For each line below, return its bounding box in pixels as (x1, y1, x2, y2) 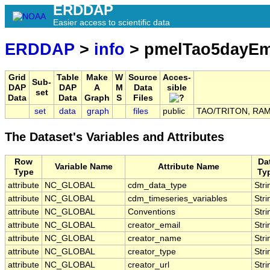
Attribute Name (157, 162, 219, 172)
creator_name (128, 234, 181, 243)
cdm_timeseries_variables (128, 194, 227, 204)
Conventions (128, 207, 175, 217)
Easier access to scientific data (53, 17, 170, 27)
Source (128, 73, 157, 83)
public (163, 107, 185, 116)
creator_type (128, 247, 176, 257)
